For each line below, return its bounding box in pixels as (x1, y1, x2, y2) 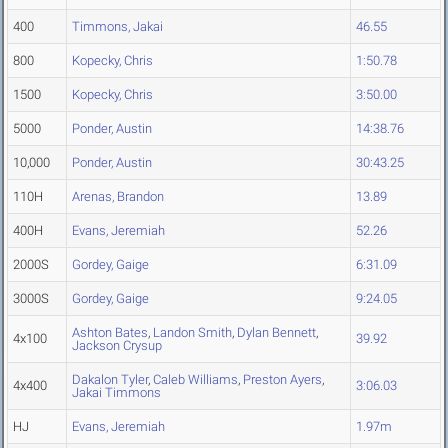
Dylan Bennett (237, 325, 316, 341)
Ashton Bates (72, 325, 148, 341)
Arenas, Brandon (72, 189, 164, 205)
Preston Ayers (243, 372, 322, 388)
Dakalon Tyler (72, 372, 148, 388)
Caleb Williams (153, 372, 238, 388)
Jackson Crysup (72, 338, 162, 354)
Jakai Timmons (72, 385, 161, 401)
